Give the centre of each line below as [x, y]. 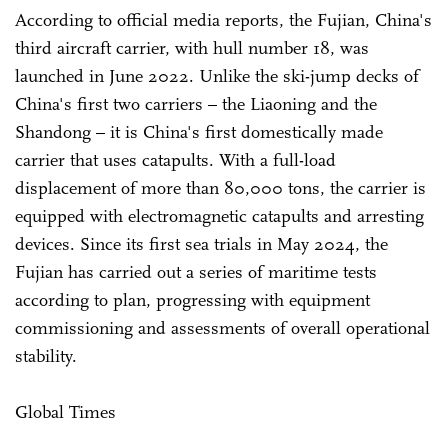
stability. [46, 355]
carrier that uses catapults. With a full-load [175, 159]
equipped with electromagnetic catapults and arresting [219, 215]
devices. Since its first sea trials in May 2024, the [201, 243]
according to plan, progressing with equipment [192, 299]
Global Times [65, 411]
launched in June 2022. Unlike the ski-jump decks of [217, 75]
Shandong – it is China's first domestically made [199, 131]
